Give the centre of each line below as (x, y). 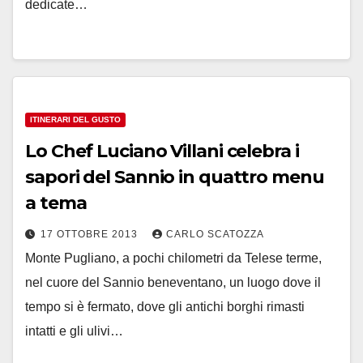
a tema (56, 203)
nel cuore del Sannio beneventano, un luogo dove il (173, 282)
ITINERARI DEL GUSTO (75, 120)
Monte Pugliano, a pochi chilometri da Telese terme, (173, 258)
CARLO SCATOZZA (215, 234)
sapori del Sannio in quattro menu (175, 177)
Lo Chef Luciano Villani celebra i (162, 151)
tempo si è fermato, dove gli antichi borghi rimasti (165, 307)
